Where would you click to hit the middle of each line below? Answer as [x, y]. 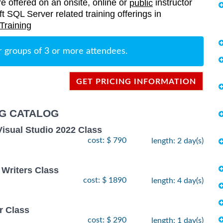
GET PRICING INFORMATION [136, 82]
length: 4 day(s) [177, 180]
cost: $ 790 [107, 140]
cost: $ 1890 [105, 180]
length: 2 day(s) [177, 141]
